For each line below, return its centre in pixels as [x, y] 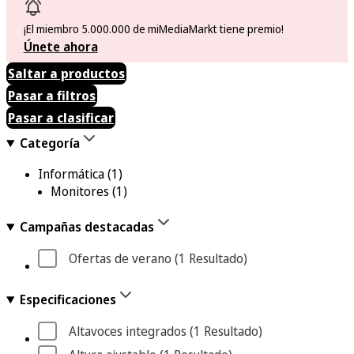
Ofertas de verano [120, 258]
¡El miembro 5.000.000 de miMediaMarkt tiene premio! [153, 29]
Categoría [49, 143]
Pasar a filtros [52, 96]
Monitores [80, 191]
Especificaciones [68, 299]
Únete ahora [60, 47]
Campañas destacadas [87, 227]
